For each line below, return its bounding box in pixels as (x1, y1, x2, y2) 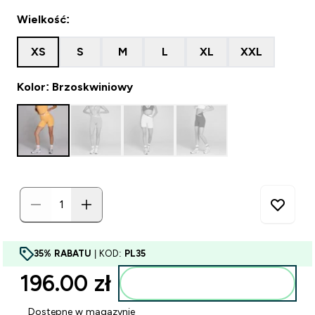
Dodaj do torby (181, 278, 251, 289)
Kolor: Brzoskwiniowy (17, 81, 133, 93)
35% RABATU (34, 248, 91, 259)
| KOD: (91, 248, 124, 259)
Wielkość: (17, 13, 70, 25)
